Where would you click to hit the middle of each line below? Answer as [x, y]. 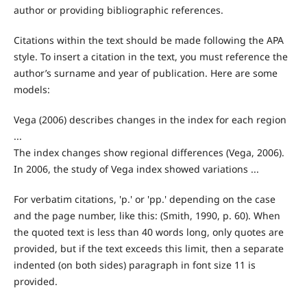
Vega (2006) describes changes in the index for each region [150, 120]
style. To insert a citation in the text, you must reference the [150, 57]
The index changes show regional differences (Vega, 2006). [149, 153]
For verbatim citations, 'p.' [73, 199]
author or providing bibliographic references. [118, 10]
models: [32, 90]
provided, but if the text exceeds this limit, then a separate [148, 249]
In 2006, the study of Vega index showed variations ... [136, 169]
